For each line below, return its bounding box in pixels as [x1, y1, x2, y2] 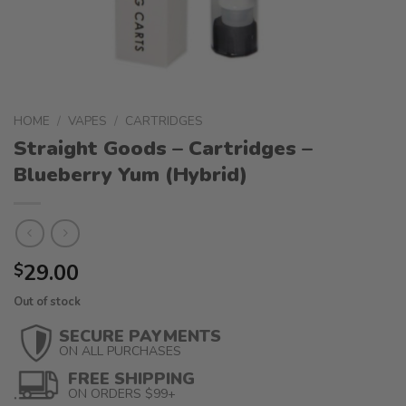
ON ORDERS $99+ [68, 385, 176, 403]
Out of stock [14, 294, 81, 311]
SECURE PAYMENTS [59, 325, 221, 348]
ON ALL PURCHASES [59, 343, 181, 361]
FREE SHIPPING [68, 368, 195, 391]
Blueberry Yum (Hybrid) [14, 159, 247, 188]
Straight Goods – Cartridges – [14, 133, 313, 162]
